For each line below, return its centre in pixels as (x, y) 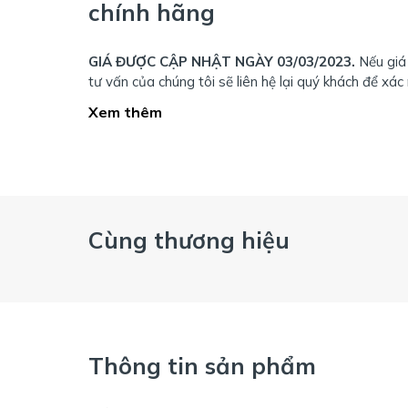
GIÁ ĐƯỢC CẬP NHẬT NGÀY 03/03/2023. (224, 61)
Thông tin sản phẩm (202, 365)
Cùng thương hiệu (189, 240)
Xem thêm (125, 112)
